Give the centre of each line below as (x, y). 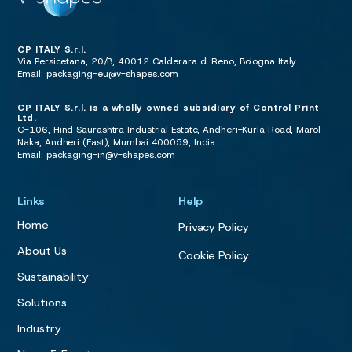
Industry (39, 328)
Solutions (42, 302)
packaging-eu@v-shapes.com (112, 74)
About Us (42, 250)
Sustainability (53, 276)
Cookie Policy (213, 255)
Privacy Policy (213, 227)
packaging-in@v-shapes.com (111, 155)
